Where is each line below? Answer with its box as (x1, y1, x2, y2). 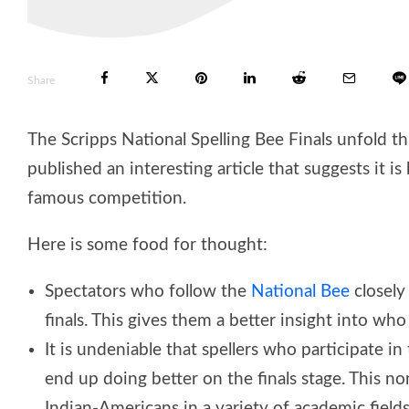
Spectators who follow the (45, 282, 251, 300)
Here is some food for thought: (27, 236, 267, 254)
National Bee (251, 282, 350, 300)
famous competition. (27, 189, 186, 207)
